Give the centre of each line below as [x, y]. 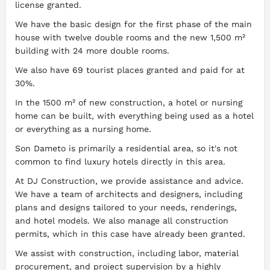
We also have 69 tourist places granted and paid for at [130, 70]
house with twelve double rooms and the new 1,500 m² [130, 38]
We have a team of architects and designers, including [129, 194]
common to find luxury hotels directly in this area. [120, 162]
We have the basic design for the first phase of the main [133, 24]
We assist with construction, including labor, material [127, 253]
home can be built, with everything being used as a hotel [134, 116]
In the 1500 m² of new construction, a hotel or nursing [129, 103]
